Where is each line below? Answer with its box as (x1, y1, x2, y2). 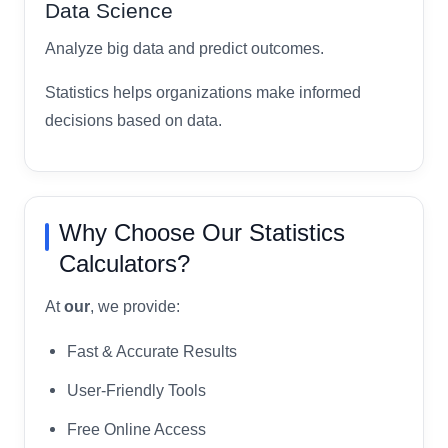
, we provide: (90, 297, 180, 315)
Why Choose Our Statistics (59, 218, 345, 246)
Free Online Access (67, 419, 206, 438)
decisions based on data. (45, 111, 222, 129)
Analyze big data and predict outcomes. (45, 39, 324, 57)
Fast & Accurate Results (67, 341, 237, 360)
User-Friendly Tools (67, 380, 206, 399)
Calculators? (59, 249, 190, 277)
